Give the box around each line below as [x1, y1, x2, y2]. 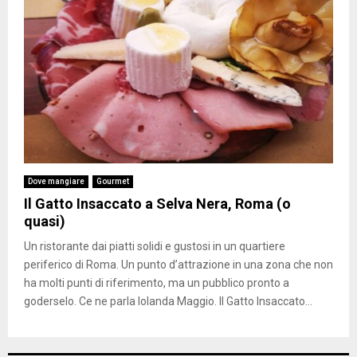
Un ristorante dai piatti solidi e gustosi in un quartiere [24, 239, 285, 253]
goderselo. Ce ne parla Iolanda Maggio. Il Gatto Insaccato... [24, 294, 312, 308]
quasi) [24, 212, 65, 229]
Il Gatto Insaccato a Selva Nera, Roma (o [24, 194, 291, 212]
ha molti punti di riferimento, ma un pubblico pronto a [24, 276, 289, 289]
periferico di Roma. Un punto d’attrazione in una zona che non [24, 257, 333, 271]
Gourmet [96, 176, 129, 186]
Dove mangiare [28, 176, 84, 186]
